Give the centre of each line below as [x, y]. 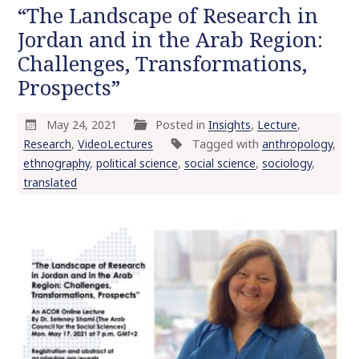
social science [220, 163]
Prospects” [69, 87]
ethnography [56, 163]
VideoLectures [115, 143]
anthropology [297, 143]
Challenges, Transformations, [163, 63]
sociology [286, 163]
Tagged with [227, 143]
